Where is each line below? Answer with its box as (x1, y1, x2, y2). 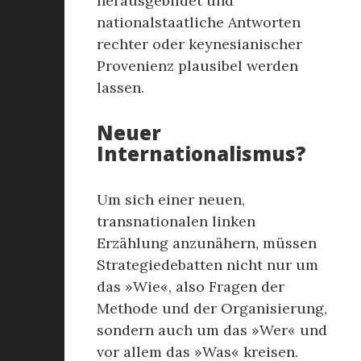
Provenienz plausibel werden (97, 56, 298, 75)
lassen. (97, 78, 144, 97)
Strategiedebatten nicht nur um (97, 255, 318, 274)
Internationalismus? (97, 140, 306, 167)
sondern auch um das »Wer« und (97, 321, 327, 339)
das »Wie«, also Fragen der (97, 277, 284, 296)
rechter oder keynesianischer (97, 35, 302, 53)
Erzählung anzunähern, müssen (97, 234, 317, 252)
